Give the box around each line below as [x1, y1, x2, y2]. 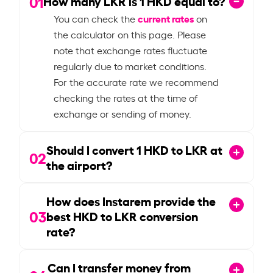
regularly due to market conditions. [54, 58, 207, 73]
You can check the [54, 11, 138, 25]
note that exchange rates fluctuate [54, 43, 208, 57]
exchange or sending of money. [54, 106, 192, 120]
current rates [138, 10, 194, 25]
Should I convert [46, 140, 137, 158]
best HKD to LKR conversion [46, 207, 199, 224]
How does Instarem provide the [46, 191, 216, 209]
